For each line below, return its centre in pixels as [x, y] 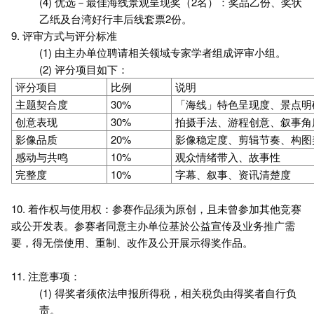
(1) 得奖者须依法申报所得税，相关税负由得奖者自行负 [168, 293]
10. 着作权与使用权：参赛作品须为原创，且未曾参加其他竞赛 [156, 209]
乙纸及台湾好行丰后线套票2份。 [116, 19]
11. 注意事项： [46, 276]
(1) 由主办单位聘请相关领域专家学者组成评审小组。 [163, 52]
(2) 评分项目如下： [84, 69]
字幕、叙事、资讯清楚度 [233, 174]
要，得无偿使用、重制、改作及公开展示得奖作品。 [132, 242]
